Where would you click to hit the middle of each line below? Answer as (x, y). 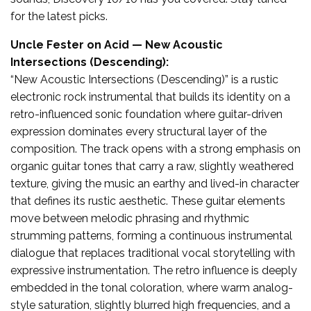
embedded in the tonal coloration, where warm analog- (152, 287)
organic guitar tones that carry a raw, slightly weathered (152, 166)
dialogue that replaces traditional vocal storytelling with (153, 253)
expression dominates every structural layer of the (138, 131)
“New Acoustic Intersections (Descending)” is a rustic (144, 79)
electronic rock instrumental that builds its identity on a (150, 96)
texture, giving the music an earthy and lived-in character (155, 183)
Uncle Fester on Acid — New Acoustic (117, 44)
